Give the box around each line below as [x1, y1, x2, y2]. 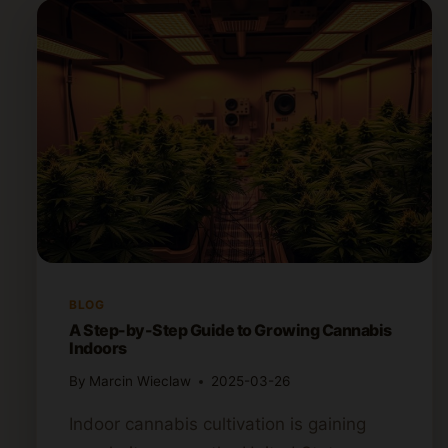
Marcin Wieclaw [89, 373, 192, 390]
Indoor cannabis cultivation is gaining [69, 414, 366, 435]
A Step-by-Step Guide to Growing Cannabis [69, 319, 392, 340]
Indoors [69, 337, 127, 358]
